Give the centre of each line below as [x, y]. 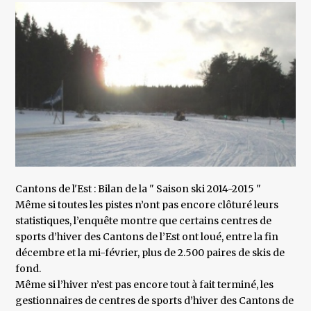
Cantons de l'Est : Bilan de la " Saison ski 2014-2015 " [138, 189]
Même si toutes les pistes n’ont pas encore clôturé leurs [147, 205]
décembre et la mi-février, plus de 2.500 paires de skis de [150, 253]
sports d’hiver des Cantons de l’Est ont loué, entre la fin [147, 237]
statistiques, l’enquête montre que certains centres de [144, 221]
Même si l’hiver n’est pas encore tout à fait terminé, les [145, 285]
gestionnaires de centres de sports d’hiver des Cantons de [155, 301]
